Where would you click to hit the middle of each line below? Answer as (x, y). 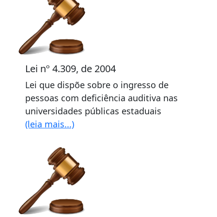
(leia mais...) (50, 124)
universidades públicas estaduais (93, 111)
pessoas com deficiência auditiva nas (101, 98)
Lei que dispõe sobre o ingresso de (97, 85)
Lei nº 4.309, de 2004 (70, 69)
